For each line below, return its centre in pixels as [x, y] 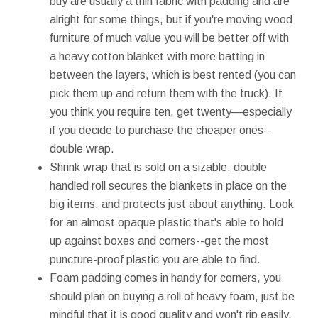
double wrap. [82, 148]
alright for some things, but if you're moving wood [171, 19]
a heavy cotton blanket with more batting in [157, 56]
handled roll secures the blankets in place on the [168, 185]
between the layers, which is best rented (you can [173, 75]
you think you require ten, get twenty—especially [171, 111]
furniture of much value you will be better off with [169, 38]
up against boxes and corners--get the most [159, 241]
